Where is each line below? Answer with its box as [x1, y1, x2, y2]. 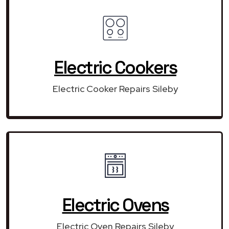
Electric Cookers [54, 56, 176, 79]
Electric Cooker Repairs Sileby [53, 82, 178, 95]
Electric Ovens [62, 193, 169, 216]
